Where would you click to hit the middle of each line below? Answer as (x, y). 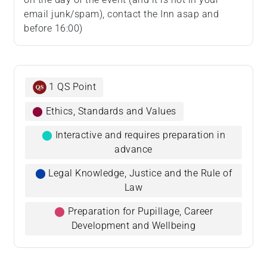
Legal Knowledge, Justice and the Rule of (140, 173)
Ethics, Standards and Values (111, 111)
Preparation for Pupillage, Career (140, 212)
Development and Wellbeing (133, 226)
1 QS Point (72, 87)
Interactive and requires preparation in (140, 135)
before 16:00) (53, 28)
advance (133, 150)
